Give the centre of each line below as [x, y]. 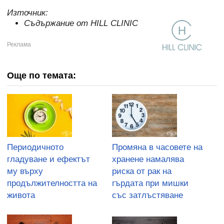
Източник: [27, 12]
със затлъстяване [147, 195]
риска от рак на [142, 171]
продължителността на [52, 183]
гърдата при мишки [150, 183]
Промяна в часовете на [157, 147]
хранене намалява [148, 159]
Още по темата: [41, 75]
